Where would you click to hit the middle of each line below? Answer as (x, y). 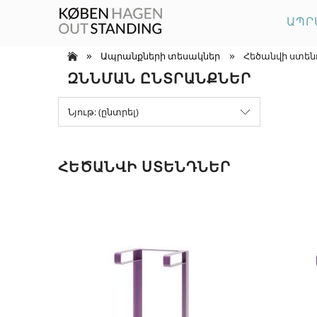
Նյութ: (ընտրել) (103, 112)
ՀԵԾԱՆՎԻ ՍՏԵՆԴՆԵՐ (144, 167)
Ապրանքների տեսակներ (160, 56)
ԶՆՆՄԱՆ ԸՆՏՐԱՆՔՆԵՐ (159, 78)
